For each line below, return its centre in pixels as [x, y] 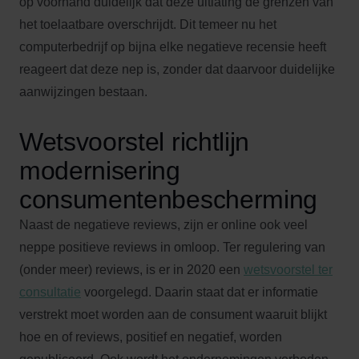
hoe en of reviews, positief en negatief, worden [151, 337]
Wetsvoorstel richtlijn [134, 142]
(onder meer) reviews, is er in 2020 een [131, 270]
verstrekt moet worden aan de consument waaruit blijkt [173, 315]
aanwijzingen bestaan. [83, 92]
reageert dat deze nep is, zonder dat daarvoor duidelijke [177, 69]
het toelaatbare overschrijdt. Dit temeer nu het [148, 24]
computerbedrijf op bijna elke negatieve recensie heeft [173, 47]
